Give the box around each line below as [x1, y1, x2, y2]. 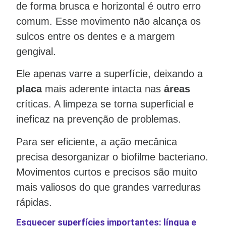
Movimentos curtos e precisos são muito [16, 166, 197, 178]
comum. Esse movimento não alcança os [16, 16, 201, 27]
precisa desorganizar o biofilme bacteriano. [16, 151, 208, 162]
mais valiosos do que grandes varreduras [16, 181, 201, 193]
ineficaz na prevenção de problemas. [16, 114, 181, 125]
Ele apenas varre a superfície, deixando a [16, 68, 203, 80]
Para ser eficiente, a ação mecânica [16, 136, 177, 147]
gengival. [16, 46, 56, 58]
